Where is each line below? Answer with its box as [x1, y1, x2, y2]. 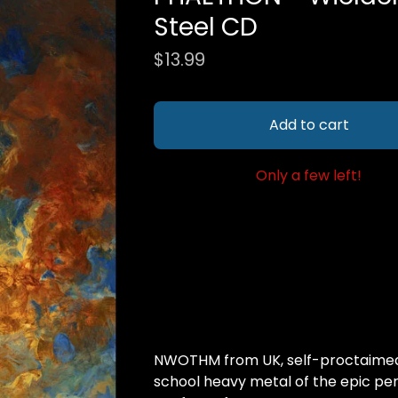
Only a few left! [256, 165, 362, 186]
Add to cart [268, 115, 349, 135]
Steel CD [153, 10, 258, 44]
